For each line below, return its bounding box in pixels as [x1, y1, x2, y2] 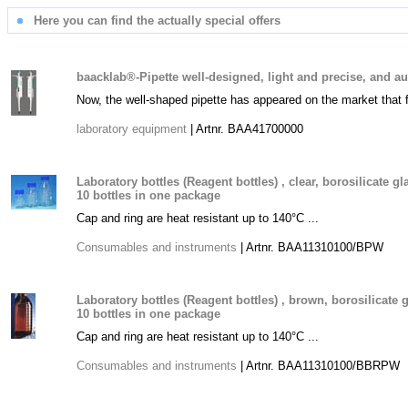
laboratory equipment [76, 122, 187, 136]
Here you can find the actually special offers [34, 14, 280, 27]
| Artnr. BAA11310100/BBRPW [237, 359, 400, 372]
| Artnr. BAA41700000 [187, 122, 303, 136]
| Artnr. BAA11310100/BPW [237, 240, 383, 254]
